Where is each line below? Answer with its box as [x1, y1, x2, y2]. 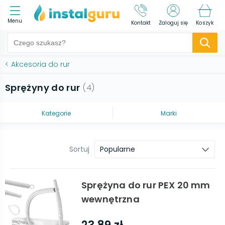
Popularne [100, 144, 135, 154]
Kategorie [41, 108, 71, 118]
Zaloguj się [159, 19, 188, 27]
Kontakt [131, 19, 151, 27]
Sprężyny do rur [5, 81, 80, 94]
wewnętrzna [81, 193, 140, 205]
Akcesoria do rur [11, 59, 70, 69]
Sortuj [69, 144, 89, 154]
